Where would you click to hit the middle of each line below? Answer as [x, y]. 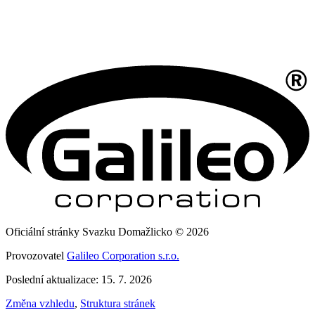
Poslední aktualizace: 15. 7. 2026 [79, 279]
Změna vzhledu [40, 303]
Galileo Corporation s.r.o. [123, 256]
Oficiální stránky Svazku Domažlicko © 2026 [107, 232]
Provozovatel [36, 256]
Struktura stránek [118, 303]
